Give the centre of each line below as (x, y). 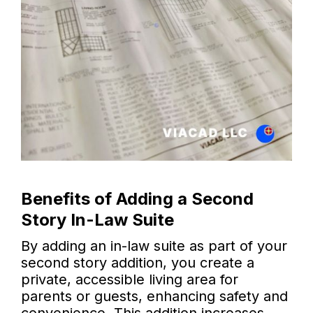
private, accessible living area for (130, 280)
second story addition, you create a (138, 263)
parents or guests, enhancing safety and (154, 297)
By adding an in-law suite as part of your (154, 246)
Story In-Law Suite (97, 220)
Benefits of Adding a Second (137, 199)
